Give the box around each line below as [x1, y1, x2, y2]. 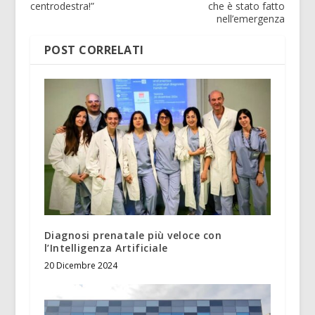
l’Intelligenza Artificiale [44, 241, 168, 255]
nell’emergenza [217, 12, 285, 26]
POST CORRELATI [44, 42, 144, 58]
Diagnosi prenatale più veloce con [44, 229, 222, 243]
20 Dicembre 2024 [44, 259, 117, 272]
